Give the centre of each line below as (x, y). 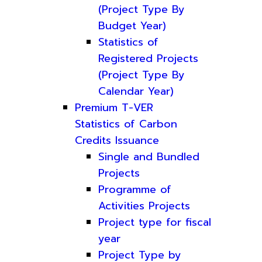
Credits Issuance (117, 140)
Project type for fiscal (155, 222)
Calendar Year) (136, 91)
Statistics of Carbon (126, 124)
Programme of (135, 189)
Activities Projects (144, 206)
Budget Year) (132, 26)
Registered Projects (148, 58)
